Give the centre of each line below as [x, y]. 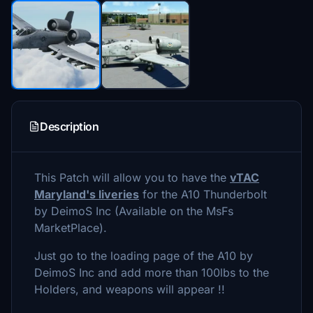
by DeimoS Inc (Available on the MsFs [134, 211]
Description [70, 126]
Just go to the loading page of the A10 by [144, 256]
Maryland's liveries [87, 194]
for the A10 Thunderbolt [203, 194]
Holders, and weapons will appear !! [130, 289]
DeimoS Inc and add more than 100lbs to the [152, 272]
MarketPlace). [71, 228]
